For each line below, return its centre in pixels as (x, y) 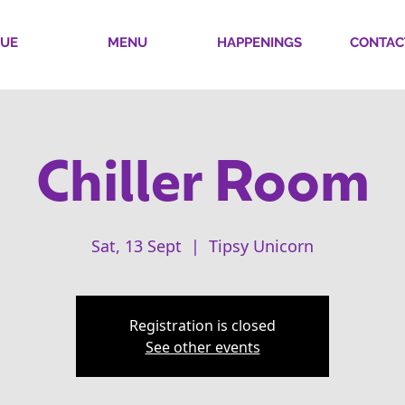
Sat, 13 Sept (137, 246)
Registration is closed (202, 325)
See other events (202, 347)
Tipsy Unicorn (261, 246)
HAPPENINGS (259, 42)
